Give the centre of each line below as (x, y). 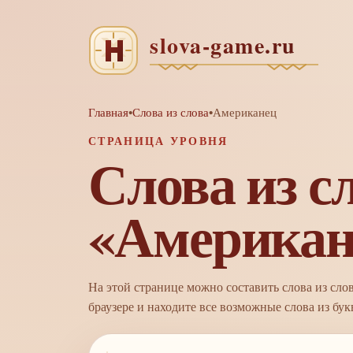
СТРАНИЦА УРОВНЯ (158, 141)
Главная (108, 112)
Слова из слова (171, 112)
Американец (245, 112)
